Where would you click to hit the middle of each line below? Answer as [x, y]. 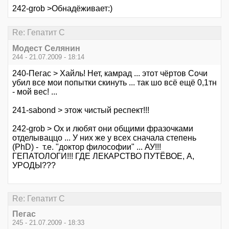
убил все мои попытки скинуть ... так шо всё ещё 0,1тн [114, 82]
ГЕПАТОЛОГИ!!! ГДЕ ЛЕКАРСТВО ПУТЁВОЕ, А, [103, 156]
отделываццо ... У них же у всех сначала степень [104, 138]
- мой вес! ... [35, 91]
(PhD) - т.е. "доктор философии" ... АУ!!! [87, 147]
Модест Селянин [46, 48]
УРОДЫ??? [34, 165]
